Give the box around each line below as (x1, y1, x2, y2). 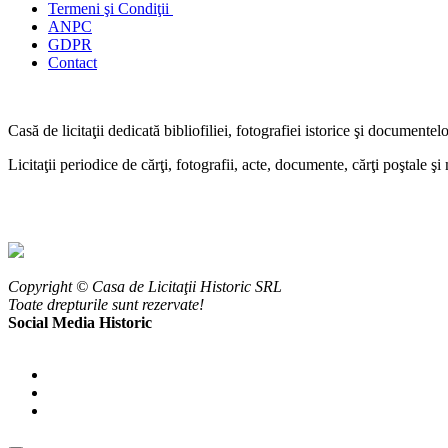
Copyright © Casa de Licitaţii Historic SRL (8, 278, 282, 296)
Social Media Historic (8, 314, 152, 332)
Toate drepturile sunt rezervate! (8, 296, 204, 314)
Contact (48, 54, 97, 72)
